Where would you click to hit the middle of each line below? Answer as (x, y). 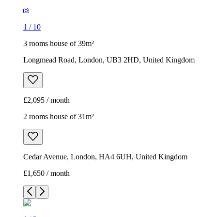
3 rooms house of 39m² (59, 44)
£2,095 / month (46, 100)
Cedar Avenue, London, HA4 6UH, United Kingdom (105, 157)
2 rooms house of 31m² (59, 117)
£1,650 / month (46, 173)
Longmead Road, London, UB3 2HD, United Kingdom (109, 60)
